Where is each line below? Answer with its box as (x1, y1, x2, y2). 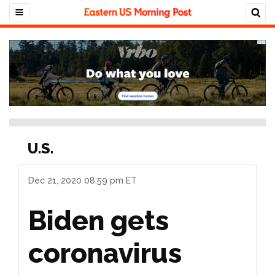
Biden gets (28, 204, 169, 236)
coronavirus (28, 237, 182, 269)
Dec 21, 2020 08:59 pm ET (28, 175, 137, 185)
